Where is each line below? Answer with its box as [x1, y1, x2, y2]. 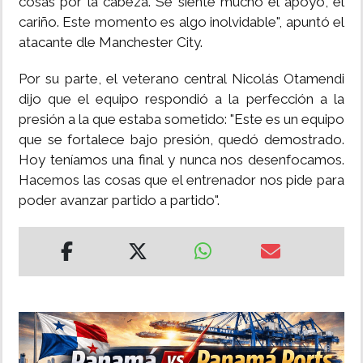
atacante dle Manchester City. [19, 34, 203, 51]
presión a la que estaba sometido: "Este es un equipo [19, 111, 344, 128]
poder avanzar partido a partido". [19, 192, 220, 209]
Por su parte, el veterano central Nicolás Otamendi [19, 70, 344, 88]
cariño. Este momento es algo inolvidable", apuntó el [19, 14, 344, 31]
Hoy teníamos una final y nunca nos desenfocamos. [19, 152, 344, 169]
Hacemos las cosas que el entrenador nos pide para [19, 172, 344, 189]
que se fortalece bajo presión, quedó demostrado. [19, 131, 344, 148]
